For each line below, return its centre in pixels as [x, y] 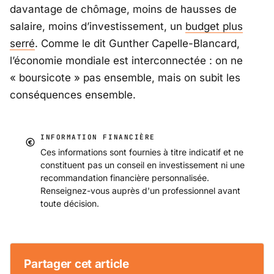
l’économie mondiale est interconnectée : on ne [126, 60]
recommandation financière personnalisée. [125, 177]
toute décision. [70, 203]
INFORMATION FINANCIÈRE [98, 137]
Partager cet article [76, 264]
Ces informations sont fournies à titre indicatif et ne [142, 152]
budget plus [214, 26]
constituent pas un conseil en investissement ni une [143, 165]
